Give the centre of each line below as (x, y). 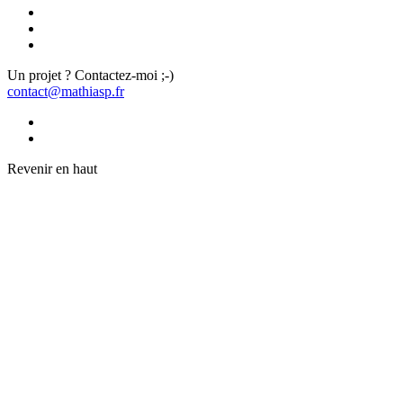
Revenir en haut (52, 168)
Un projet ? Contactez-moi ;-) (90, 75)
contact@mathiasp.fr (66, 91)
